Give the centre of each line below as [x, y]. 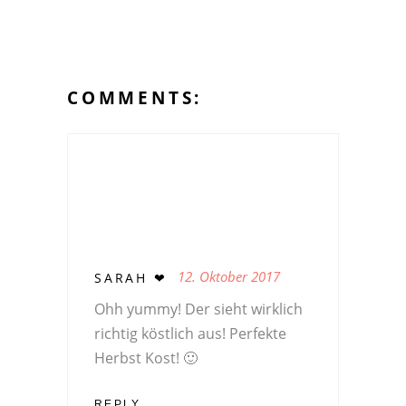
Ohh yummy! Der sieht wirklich [198, 309]
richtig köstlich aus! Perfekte [190, 333]
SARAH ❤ [131, 277]
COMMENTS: [135, 97]
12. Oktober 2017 [228, 276]
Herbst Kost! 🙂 [146, 358]
